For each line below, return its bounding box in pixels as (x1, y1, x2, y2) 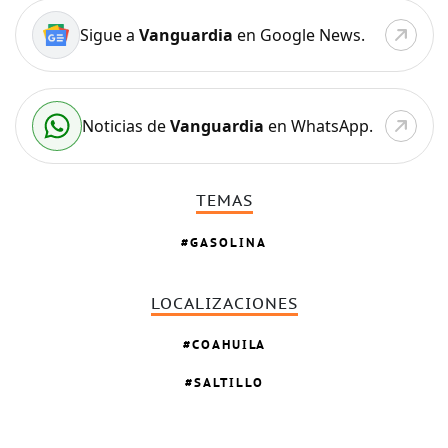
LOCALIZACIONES (150, 294, 298, 313)
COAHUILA (191, 336, 266, 354)
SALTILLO (193, 374, 264, 392)
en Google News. (232, 24, 365, 47)
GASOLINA (190, 233, 268, 251)
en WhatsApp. (263, 115, 373, 138)
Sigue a (79, 24, 139, 47)
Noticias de (81, 115, 170, 138)
